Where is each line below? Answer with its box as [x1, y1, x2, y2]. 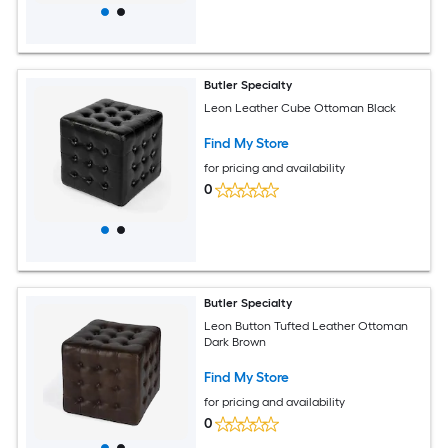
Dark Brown [204, 334, 267, 349]
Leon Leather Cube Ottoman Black [204, 100, 397, 115]
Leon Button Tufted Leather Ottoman [204, 318, 409, 333]
